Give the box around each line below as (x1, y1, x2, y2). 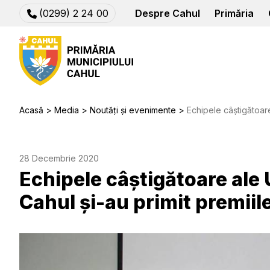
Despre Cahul (135, 7, 200, 19)
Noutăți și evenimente (90, 105, 176, 115)
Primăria (215, 7, 254, 19)
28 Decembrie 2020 (19, 153, 99, 163)
